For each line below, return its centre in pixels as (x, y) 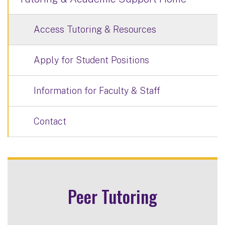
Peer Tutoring (113, 196)
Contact (50, 121)
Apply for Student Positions (91, 60)
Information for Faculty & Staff (97, 90)
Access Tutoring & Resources (95, 29)
